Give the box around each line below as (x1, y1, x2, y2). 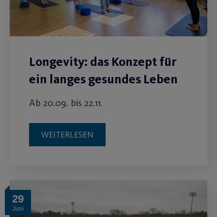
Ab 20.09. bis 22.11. (29, 97, 103, 109)
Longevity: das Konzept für (29, 54, 177, 70)
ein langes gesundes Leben (29, 72, 178, 87)
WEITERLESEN (41, 129, 93, 140)
